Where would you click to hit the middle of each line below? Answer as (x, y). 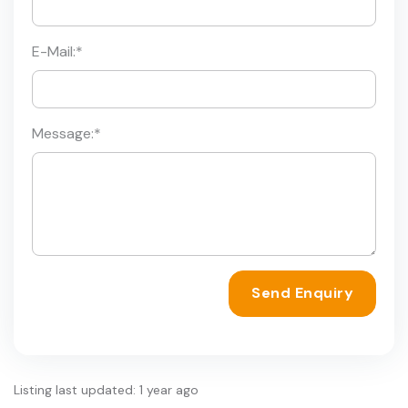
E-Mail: (54, 51)
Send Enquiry (302, 293)
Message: (63, 133)
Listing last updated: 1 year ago (106, 389)
